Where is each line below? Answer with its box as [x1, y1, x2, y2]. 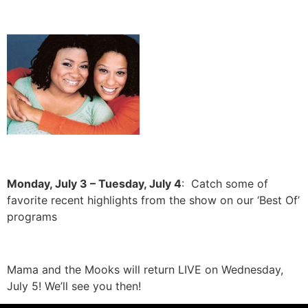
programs [7, 210, 57, 224]
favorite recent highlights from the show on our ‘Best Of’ [7, 193, 300, 208]
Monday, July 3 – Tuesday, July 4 [7, 177, 181, 191]
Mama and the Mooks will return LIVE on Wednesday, [7, 263, 283, 277]
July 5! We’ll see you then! [7, 279, 141, 294]
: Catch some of [181, 177, 268, 191]
